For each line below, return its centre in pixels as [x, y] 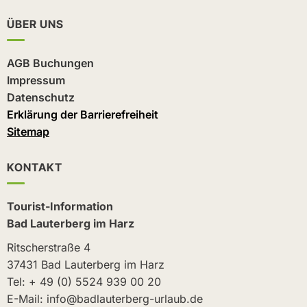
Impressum [36, 81]
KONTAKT [35, 168]
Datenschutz [41, 98]
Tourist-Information [60, 207]
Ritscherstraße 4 [49, 248]
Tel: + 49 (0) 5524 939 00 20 [84, 282]
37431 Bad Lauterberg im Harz [86, 265]
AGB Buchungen [50, 63]
